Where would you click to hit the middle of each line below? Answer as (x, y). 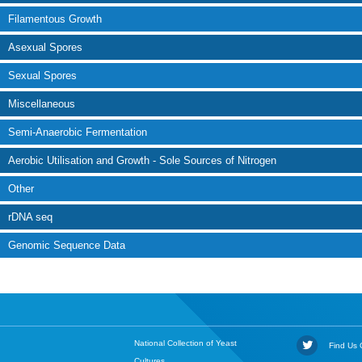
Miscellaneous (42, 104)
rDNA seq (30, 217)
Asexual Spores (45, 47)
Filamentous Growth (55, 19)
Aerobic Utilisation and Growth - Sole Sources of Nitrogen (142, 160)
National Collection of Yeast (185, 343)
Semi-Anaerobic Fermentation (78, 132)
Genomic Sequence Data (67, 245)
